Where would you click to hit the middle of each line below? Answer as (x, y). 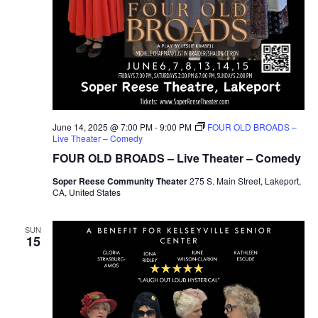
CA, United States (86, 192)
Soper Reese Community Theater (121, 181)
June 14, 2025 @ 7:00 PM (102, 127)
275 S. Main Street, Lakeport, (245, 181)
